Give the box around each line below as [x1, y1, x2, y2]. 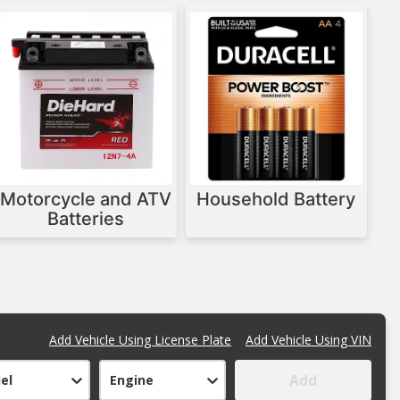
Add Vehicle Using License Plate [49, 331, 231, 349]
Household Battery [196, 188, 356, 211]
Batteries [46, 208, 124, 230]
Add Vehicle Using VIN [246, 331, 371, 349]
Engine [109, 371, 154, 389]
